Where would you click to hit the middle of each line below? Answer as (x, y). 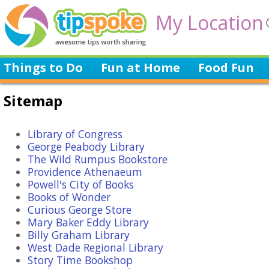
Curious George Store (80, 210)
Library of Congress (75, 134)
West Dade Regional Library (95, 247)
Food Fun (226, 68)
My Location (210, 23)
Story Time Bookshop (80, 260)
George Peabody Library (86, 147)
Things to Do (43, 68)
